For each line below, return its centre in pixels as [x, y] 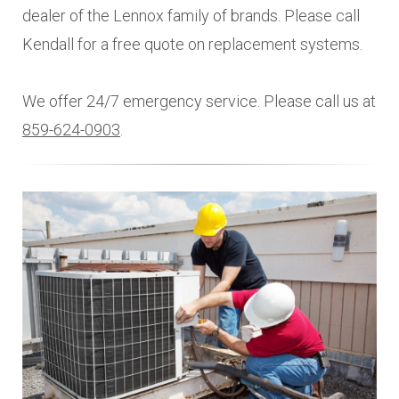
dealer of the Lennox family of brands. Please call [191, 16]
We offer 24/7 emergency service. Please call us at [199, 101]
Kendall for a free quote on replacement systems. [192, 44]
